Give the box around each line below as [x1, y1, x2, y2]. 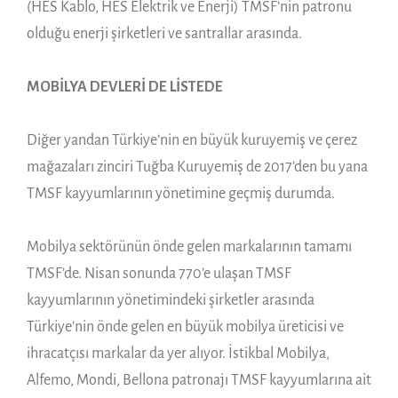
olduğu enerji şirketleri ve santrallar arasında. [27, 25, 302, 42]
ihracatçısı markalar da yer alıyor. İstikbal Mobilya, [27, 345, 330, 362]
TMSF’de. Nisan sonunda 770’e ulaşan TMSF [27, 265, 291, 282]
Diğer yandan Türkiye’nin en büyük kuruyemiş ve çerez [27, 131, 357, 148]
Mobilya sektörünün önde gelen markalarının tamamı [27, 238, 352, 255]
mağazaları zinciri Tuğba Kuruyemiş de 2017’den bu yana [27, 158, 368, 175]
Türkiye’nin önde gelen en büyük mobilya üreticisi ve [27, 318, 344, 335]
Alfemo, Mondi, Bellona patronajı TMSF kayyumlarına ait [27, 371, 371, 388]
